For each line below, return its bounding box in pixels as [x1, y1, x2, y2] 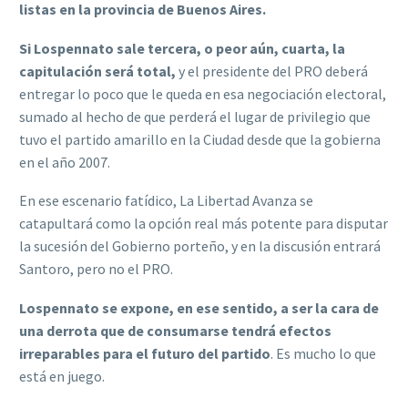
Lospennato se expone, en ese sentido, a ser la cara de [19, 298, 379, 317]
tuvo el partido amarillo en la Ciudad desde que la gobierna [19, 129, 381, 148]
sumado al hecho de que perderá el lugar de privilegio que [19, 107, 371, 126]
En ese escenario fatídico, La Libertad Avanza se [19, 191, 313, 210]
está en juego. [19, 366, 105, 385]
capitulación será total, [19, 61, 176, 80]
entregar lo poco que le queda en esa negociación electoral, [19, 84, 386, 103]
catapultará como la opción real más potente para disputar [19, 214, 388, 233]
